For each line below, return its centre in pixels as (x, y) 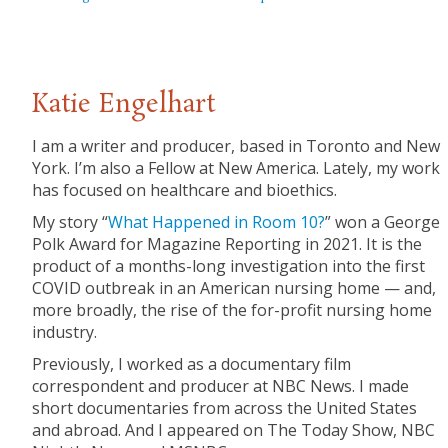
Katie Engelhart (124, 105)
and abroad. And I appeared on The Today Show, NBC (234, 430)
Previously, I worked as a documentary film (192, 364)
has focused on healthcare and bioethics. (185, 190)
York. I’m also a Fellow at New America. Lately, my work (236, 168)
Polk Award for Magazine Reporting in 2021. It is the (227, 244)
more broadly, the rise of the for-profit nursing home (232, 310)
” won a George (383, 222)
